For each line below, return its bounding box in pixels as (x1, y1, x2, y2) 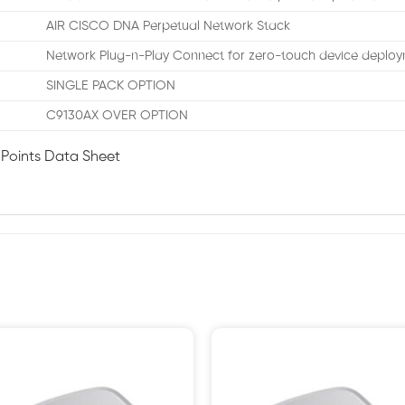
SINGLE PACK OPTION (46, 78, 176, 93)
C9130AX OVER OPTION (46, 108, 189, 123)
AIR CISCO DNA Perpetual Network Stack (46, 18, 291, 33)
